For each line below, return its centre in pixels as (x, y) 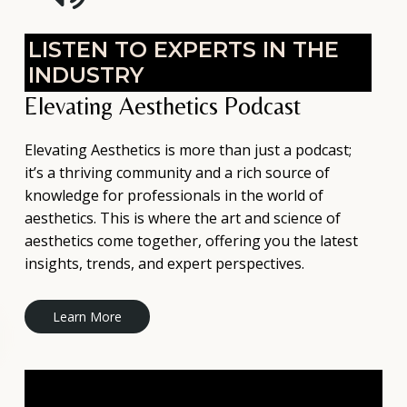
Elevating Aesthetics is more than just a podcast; (188, 149)
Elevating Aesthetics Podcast (162, 105)
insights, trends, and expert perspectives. (164, 263)
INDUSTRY (85, 75)
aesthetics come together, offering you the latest (191, 240)
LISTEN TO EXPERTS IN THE (183, 50)
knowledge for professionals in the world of (174, 195)
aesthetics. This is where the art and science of (182, 218)
